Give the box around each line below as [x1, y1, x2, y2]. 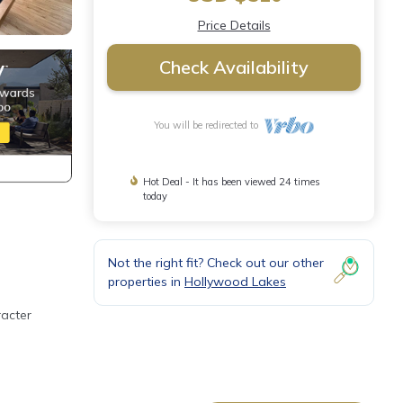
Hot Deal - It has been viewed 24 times [143, 175, 321, 188]
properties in [108, 273, 184, 290]
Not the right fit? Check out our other [108, 255, 324, 271]
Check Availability [159, 56, 309, 78]
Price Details [197, 17, 271, 33]
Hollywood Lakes [184, 273, 286, 290]
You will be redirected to [153, 119, 264, 131]
